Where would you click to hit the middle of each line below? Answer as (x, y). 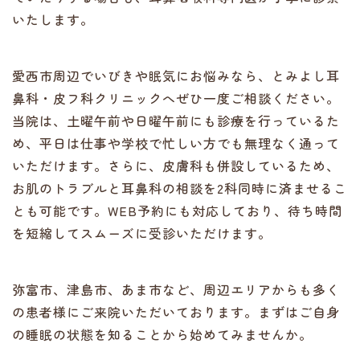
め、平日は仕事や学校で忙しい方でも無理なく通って (176, 143)
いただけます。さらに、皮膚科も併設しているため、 (176, 166)
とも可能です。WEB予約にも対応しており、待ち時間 (177, 211)
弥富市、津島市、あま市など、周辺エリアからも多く (176, 289)
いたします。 (53, 19)
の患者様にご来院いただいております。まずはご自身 (176, 312)
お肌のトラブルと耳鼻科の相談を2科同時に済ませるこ (180, 188)
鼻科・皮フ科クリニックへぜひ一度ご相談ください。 (176, 98)
